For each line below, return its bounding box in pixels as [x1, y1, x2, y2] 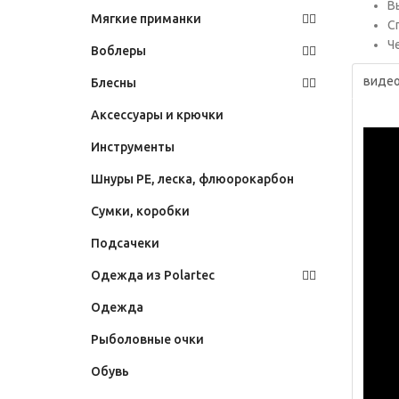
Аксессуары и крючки [91, 108, 224, 123]
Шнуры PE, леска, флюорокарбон [91, 172, 294, 187]
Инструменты [91, 140, 175, 155]
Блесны [91, 76, 136, 91]
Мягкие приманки [91, 12, 201, 27]
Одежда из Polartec [91, 268, 215, 283]
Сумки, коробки [91, 204, 190, 219]
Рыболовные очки [91, 332, 204, 347]
